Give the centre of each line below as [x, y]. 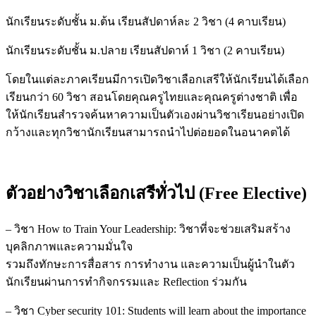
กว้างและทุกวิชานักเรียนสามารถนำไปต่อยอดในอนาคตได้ [148, 132]
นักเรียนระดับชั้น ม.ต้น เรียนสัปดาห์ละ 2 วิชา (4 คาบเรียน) [146, 21]
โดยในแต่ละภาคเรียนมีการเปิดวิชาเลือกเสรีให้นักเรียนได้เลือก [157, 79]
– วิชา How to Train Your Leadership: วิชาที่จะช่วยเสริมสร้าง [148, 229]
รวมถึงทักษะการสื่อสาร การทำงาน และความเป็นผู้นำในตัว [150, 265]
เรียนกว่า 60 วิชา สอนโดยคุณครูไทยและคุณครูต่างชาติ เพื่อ [152, 97]
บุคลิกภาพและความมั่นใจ [69, 247]
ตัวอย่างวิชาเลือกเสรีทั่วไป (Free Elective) [156, 193]
